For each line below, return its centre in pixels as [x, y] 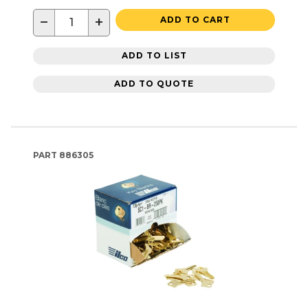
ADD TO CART [195, 19]
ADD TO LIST [154, 56]
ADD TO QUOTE [154, 84]
